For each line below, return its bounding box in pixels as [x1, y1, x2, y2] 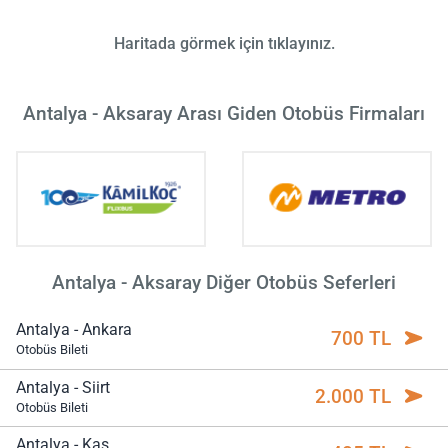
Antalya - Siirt [16, 377, 110, 397]
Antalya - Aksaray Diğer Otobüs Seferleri [52, 271, 396, 295]
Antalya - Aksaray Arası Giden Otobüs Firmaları [23, 101, 425, 125]
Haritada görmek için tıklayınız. [113, 33, 335, 53]
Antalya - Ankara [16, 320, 132, 340]
